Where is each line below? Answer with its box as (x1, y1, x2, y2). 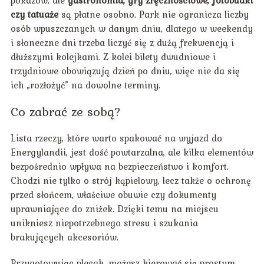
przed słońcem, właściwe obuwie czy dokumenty (10, 187, 216, 202)
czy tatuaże (10, 7, 58, 22)
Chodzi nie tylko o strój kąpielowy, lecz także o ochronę (10, 173, 251, 188)
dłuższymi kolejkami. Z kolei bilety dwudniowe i (10, 49, 216, 64)
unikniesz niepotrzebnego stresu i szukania (10, 216, 198, 230)
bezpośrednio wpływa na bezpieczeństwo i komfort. (10, 159, 229, 174)
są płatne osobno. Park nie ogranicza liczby (58, 7, 249, 22)
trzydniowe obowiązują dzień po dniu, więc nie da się (10, 64, 240, 78)
